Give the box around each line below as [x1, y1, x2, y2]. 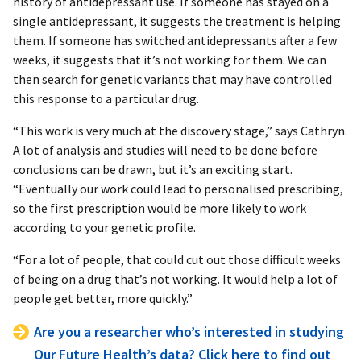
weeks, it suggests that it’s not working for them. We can [13, 52, 326, 68]
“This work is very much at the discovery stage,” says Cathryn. [13, 122, 347, 139]
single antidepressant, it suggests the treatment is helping [13, 13, 341, 30]
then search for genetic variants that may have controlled [13, 71, 332, 88]
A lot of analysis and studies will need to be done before [13, 142, 317, 159]
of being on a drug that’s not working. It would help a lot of [13, 271, 338, 288]
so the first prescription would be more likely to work [13, 200, 306, 217]
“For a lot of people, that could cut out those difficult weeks [13, 251, 341, 268]
